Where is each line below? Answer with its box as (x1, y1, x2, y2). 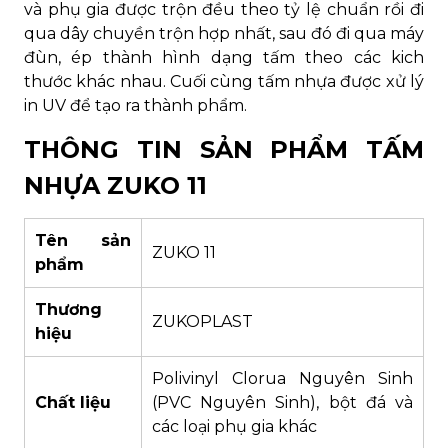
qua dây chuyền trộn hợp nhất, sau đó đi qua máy (24, 24, 424, 44)
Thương (35, 300, 102, 320)
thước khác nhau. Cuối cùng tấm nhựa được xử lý (24, 72, 424, 92)
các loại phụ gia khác (152, 417, 317, 437)
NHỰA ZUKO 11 (24, 171, 207, 201)
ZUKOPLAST (152, 312, 253, 332)
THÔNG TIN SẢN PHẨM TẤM (24, 135, 424, 165)
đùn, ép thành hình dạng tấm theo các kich (24, 48, 424, 68)
